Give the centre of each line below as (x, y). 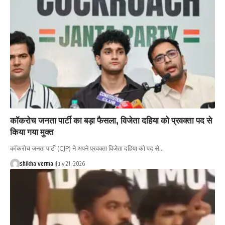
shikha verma (36, 163)
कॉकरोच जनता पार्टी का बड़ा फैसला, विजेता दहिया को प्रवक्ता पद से (111, 120)
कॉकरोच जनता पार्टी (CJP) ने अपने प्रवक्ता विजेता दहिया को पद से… (87, 148)
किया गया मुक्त (32, 131)
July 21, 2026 (70, 163)
